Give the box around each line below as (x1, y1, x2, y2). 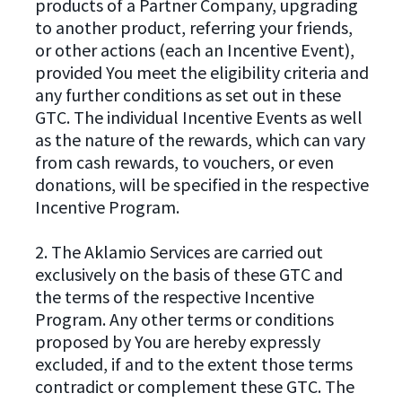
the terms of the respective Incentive (34, 284, 314, 308)
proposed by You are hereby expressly (34, 329, 320, 353)
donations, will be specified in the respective (34, 172, 369, 196)
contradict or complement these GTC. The (34, 374, 354, 398)
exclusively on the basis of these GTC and (34, 262, 343, 285)
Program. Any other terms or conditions (34, 307, 334, 330)
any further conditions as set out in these (34, 83, 341, 106)
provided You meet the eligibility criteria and (34, 60, 369, 83)
